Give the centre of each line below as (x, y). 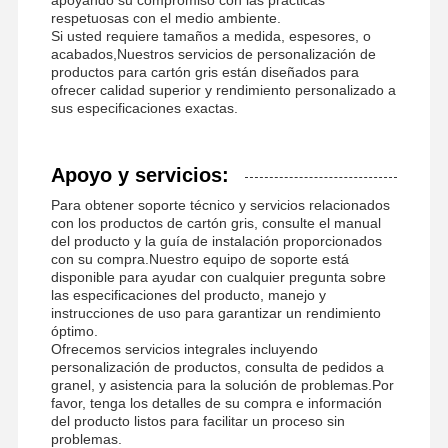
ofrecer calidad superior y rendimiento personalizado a (223, 89)
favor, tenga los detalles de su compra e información (216, 402)
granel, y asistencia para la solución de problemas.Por (222, 384)
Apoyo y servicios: (139, 174)
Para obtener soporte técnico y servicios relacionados (220, 204)
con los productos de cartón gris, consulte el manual (215, 222)
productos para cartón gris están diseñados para (204, 71)
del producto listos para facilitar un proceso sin (197, 420)
